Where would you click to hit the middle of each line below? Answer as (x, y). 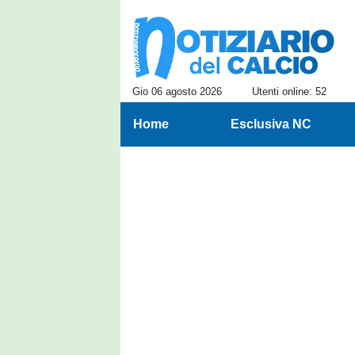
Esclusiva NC (271, 124)
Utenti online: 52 (289, 92)
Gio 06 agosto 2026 (177, 92)
